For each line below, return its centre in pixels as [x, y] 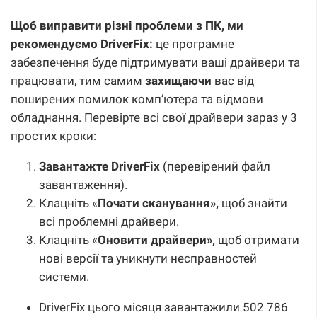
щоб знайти [253, 203]
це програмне [194, 44]
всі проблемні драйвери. [109, 222]
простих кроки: [53, 136]
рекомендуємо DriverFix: [82, 44]
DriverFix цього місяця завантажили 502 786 [163, 307]
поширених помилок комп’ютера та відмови [137, 99]
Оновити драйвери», [156, 240]
